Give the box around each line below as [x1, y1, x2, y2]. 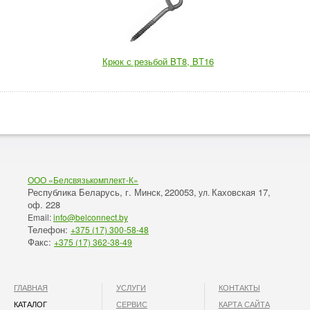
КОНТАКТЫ [218, 282, 260, 293]
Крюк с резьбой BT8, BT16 [102, 55, 214, 68]
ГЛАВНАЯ [14, 282, 48, 293]
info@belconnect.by [53, 211, 128, 223]
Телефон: [28, 223, 71, 236]
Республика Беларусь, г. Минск [28, 185, 161, 199]
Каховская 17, [212, 185, 271, 199]
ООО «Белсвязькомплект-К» [28, 174, 138, 185]
